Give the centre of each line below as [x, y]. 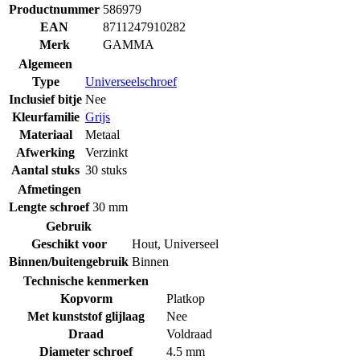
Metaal [102, 135]
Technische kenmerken [86, 281]
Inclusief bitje [45, 100]
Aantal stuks [45, 170]
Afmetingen [49, 190]
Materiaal [45, 135]
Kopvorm [86, 299]
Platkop [186, 299]
